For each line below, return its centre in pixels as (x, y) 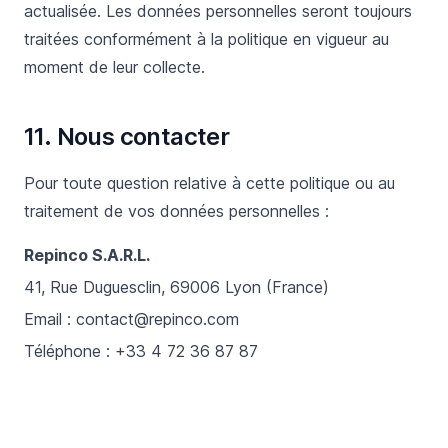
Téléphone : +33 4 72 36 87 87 (141, 351)
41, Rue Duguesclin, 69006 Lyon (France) (176, 287)
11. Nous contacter (127, 136)
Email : (50, 319)
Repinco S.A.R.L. (87, 255)
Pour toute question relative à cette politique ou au (209, 183)
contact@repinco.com (157, 319)
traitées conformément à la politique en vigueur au (206, 39)
